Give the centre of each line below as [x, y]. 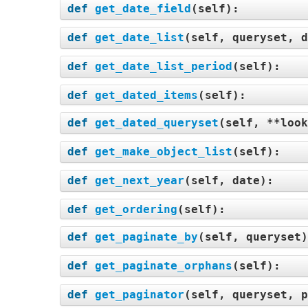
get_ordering [136, 209]
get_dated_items [146, 95]
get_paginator [140, 295]
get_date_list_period [164, 66]
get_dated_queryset [157, 123]
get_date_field [143, 9]
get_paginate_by [146, 237]
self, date [225, 180]
